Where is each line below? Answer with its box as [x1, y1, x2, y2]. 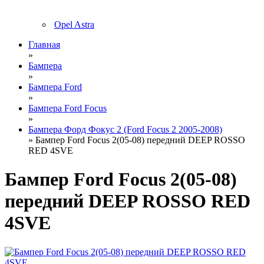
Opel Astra [54, 19, 94, 29]
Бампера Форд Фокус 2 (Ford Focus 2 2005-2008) [28, 124, 222, 134]
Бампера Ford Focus [28, 103, 107, 113]
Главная [28, 39, 60, 49]
